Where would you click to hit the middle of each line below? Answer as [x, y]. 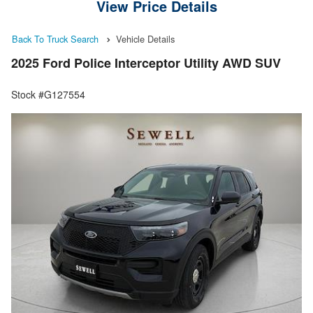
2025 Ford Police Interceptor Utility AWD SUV [146, 63]
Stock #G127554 [48, 95]
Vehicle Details [145, 39]
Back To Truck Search [55, 39]
